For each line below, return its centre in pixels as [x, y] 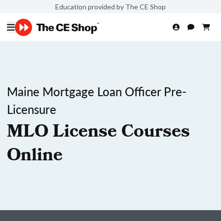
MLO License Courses [98, 133]
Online [35, 157]
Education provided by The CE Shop [110, 6]
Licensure [32, 109]
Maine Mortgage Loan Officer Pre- [97, 91]
